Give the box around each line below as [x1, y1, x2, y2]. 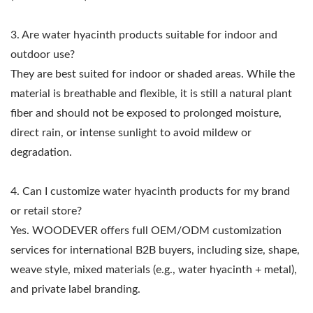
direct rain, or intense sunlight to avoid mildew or [10, 127, 252, 139]
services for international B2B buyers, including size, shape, [10, 245, 300, 256]
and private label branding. [10, 284, 140, 296]
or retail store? [10, 205, 82, 217]
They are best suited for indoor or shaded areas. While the [10, 68, 295, 80]
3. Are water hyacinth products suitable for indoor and [10, 29, 277, 41]
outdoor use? [10, 49, 75, 61]
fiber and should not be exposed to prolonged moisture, [10, 108, 282, 119]
